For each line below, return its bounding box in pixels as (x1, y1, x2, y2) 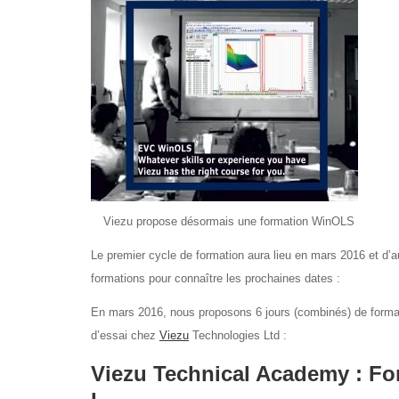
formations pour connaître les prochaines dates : (91, 272, 340, 285)
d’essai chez (91, 329, 159, 342)
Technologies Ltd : (189, 329, 287, 342)
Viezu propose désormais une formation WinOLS (103, 215, 354, 228)
